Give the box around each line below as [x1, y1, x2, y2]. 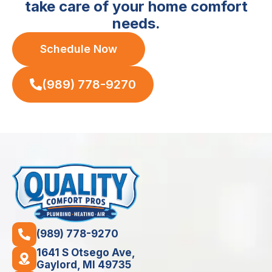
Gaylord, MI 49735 [36, 258, 131, 271]
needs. [112, 14, 160, 32]
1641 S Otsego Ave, [36, 246, 135, 259]
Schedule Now [40, 42, 117, 55]
